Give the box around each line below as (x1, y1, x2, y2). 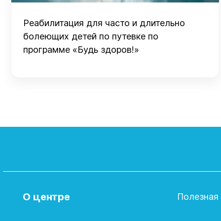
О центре (23, 191, 70, 203)
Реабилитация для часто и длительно (23, 18, 185, 28)
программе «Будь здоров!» (23, 44, 139, 55)
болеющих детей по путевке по (23, 31, 158, 41)
